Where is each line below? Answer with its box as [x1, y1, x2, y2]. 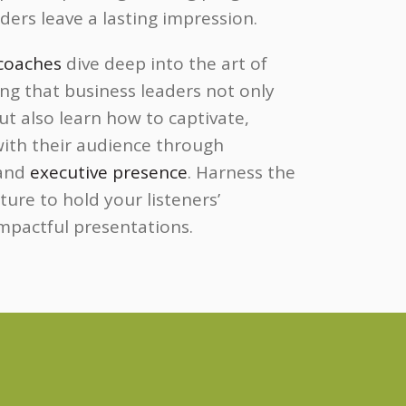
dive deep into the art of [62, 52, 267, 75]
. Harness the [188, 160, 295, 184]
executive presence [30, 160, 188, 184]
